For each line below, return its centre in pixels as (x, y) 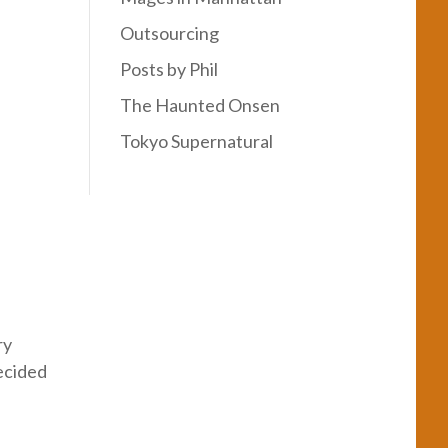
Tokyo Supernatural (197, 141)
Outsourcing (170, 33)
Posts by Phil (169, 69)
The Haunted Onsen (200, 105)
